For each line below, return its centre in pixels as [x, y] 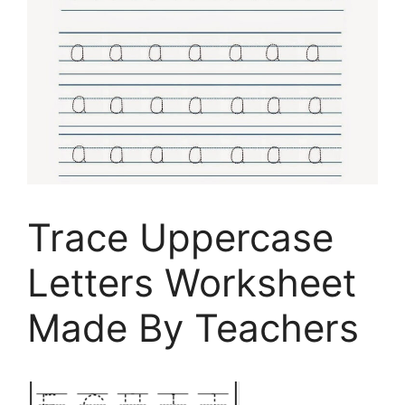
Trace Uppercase [180, 238]
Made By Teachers [193, 328]
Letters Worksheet [192, 283]
